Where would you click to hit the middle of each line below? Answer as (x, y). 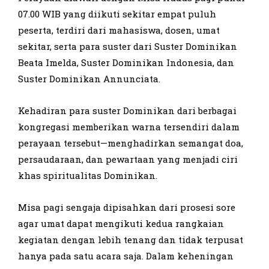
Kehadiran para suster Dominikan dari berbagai (127, 110)
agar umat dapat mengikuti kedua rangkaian (121, 223)
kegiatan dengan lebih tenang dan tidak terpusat (131, 239)
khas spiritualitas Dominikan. (88, 175)
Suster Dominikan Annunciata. (89, 78)
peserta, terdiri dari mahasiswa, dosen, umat (119, 30)
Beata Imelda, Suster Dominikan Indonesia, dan (126, 62)
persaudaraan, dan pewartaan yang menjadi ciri (128, 159)
